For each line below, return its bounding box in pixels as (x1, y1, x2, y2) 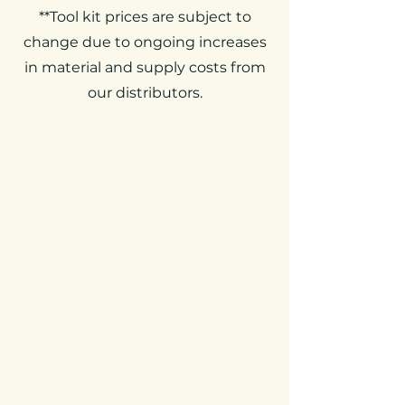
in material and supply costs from (24, 59, 266, 76)
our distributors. (87, 84, 202, 101)
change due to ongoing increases (23, 33, 267, 51)
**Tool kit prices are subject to (38, 8, 251, 25)
